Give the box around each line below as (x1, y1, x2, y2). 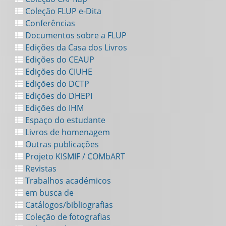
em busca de (23, 187, 74, 199)
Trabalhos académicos (23, 175, 111, 187)
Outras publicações (23, 139, 99, 150)
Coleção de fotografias (23, 211, 110, 223)
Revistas (23, 163, 56, 175)
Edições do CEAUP (23, 54, 94, 66)
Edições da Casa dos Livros (23, 42, 127, 53)
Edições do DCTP (23, 78, 89, 90)
